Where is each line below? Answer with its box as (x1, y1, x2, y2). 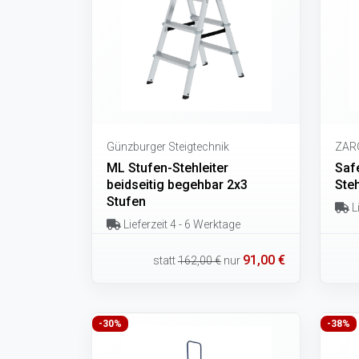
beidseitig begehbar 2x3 (107, 176, 248, 192)
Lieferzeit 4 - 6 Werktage (120, 217, 240, 231)
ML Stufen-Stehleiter (107, 159, 228, 175)
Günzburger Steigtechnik (107, 139, 229, 153)
